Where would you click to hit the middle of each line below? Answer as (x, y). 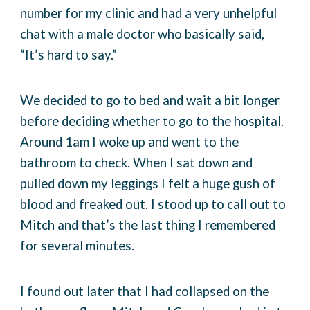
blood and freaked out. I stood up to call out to (153, 204)
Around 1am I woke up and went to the (130, 142)
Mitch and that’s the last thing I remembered (148, 225)
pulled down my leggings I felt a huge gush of (148, 183)
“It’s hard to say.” (70, 55)
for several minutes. (79, 246)
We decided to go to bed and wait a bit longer (150, 100)
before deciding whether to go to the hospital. (152, 121)
